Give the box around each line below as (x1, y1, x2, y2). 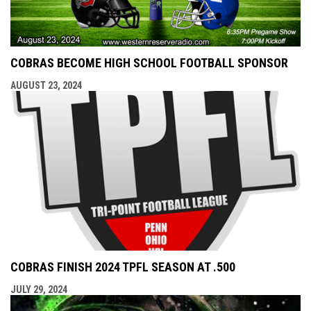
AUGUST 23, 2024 (10, 79, 82, 91)
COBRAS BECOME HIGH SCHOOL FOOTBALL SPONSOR (10, 55, 288, 70)
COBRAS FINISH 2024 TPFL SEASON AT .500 (10, 259, 235, 274)
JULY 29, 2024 (10, 283, 67, 295)
